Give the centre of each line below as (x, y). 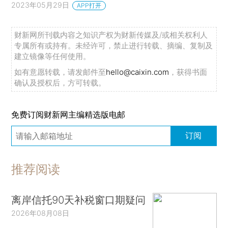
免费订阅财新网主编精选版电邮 (68, 115)
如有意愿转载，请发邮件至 (60, 72)
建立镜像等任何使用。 (53, 56)
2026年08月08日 (40, 213)
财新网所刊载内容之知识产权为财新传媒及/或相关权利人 (111, 35)
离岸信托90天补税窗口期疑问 (79, 200)
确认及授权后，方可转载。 (60, 82)
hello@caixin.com (138, 72)
